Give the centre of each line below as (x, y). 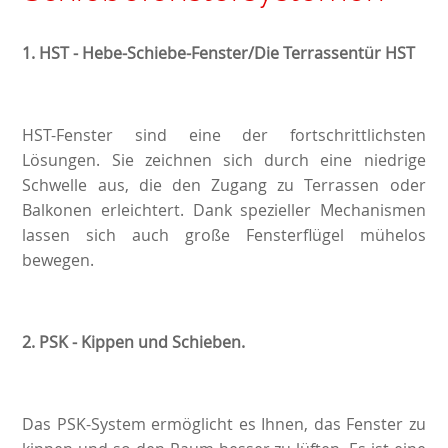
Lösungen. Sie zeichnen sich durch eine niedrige (224, 160)
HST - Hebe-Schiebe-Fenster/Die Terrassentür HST (227, 53)
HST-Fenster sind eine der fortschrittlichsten (224, 135)
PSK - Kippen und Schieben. (142, 342)
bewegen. (58, 260)
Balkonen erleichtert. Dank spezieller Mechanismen (224, 210)
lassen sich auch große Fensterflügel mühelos (224, 235)
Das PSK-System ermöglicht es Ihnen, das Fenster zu (224, 424)
